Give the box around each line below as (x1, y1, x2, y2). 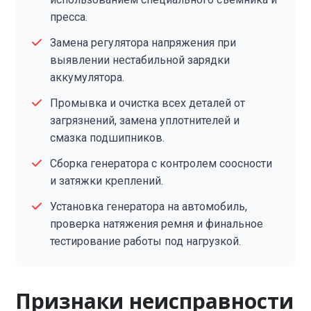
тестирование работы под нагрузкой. (50, 235, 242, 248)
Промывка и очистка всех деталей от (50, 96, 246, 110)
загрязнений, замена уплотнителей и (50, 114, 240, 127)
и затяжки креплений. (50, 174, 164, 187)
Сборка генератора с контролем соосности (50, 157, 273, 170)
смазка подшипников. (50, 131, 165, 144)
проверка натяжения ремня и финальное (50, 217, 264, 230)
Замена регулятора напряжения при (50, 36, 237, 49)
